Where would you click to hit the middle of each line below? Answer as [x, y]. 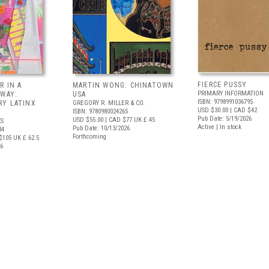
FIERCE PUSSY [222, 85]
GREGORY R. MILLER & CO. [109, 103]
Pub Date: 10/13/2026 [101, 128]
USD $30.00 [213, 110]
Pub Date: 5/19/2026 [225, 119]
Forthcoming [89, 137]
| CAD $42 [243, 110]
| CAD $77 [118, 120]
